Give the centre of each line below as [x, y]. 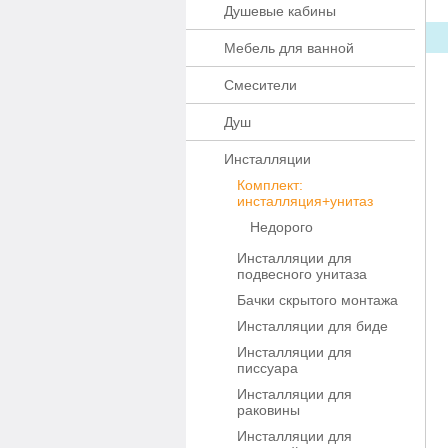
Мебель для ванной [289, 48]
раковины [268, 410]
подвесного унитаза [302, 274]
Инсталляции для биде [312, 326]
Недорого [281, 227]
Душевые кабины [280, 11]
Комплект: [270, 185]
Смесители [260, 85]
